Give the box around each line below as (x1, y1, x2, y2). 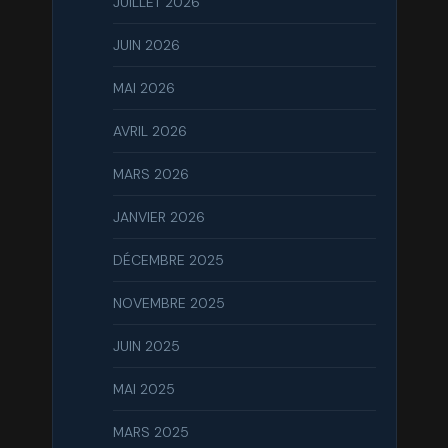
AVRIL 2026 (112, 122, 187, 141)
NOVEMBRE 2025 (112, 294, 225, 313)
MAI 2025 (112, 380, 175, 399)
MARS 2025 (112, 423, 189, 442)
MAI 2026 (112, 79, 175, 98)
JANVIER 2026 (112, 208, 205, 227)
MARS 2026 (112, 165, 189, 184)
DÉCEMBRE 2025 (112, 251, 224, 270)
